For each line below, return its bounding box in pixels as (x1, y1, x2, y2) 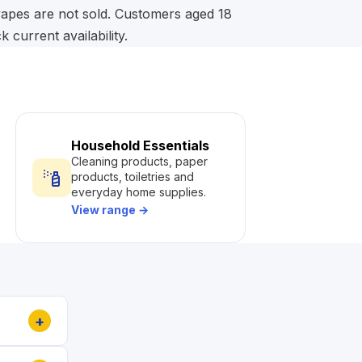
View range (71, 203, 138, 217)
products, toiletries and (71, 170, 194, 183)
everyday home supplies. (71, 185, 206, 199)
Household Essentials (71, 137, 209, 154)
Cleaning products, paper (71, 154, 208, 168)
